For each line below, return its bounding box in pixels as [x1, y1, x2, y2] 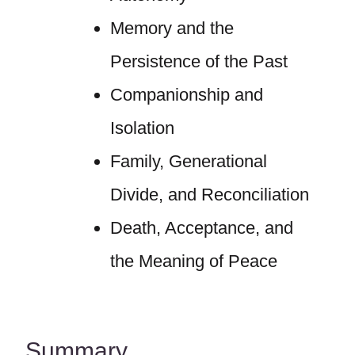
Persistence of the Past [109, 52, 288, 71]
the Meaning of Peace [109, 251, 277, 271]
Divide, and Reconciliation [109, 185, 309, 204]
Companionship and [109, 85, 263, 105]
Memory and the [109, 18, 234, 38]
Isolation [109, 118, 174, 138]
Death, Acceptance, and [109, 218, 293, 238]
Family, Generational [109, 151, 267, 171]
